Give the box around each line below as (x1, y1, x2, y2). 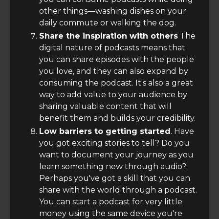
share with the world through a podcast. (39, 185, 197, 195)
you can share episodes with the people (39, 55, 194, 65)
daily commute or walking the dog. (39, 18, 178, 28)
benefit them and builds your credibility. (39, 113, 197, 123)
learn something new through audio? (39, 162, 186, 172)
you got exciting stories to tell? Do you (39, 138, 190, 148)
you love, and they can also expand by (39, 66, 188, 76)
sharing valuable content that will (39, 102, 172, 111)
